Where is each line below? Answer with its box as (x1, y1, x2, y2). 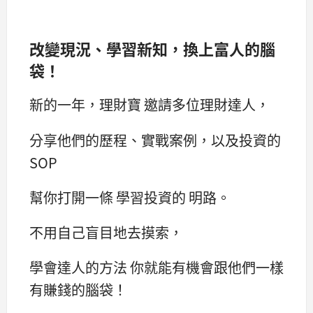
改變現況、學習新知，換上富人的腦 (29, 37, 275, 60)
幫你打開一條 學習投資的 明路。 (29, 187, 231, 208)
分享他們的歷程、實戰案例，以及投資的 (29, 129, 281, 150)
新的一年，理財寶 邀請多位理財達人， (29, 94, 270, 115)
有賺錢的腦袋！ (29, 279, 127, 300)
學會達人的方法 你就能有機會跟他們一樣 (29, 256, 284, 277)
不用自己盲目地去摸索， (29, 221, 183, 242)
